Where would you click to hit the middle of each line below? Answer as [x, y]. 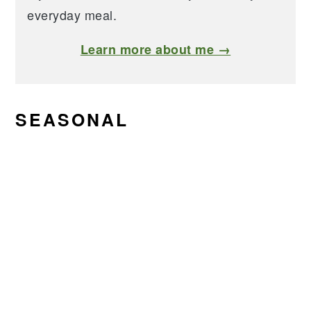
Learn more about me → [155, 50]
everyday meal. [72, 15]
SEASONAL [72, 120]
